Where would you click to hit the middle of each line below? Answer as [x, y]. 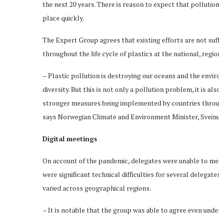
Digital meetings [70, 139]
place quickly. [65, 18]
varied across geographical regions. [97, 188]
